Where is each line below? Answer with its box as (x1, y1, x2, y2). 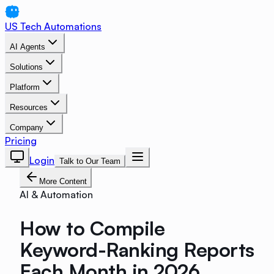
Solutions (10, 62, 43, 72)
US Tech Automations (5, 20, 102, 32)
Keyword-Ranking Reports (20, 237, 254, 262)
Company (10, 123, 43, 132)
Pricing (5, 135, 37, 147)
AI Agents (10, 42, 45, 51)
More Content (39, 177, 87, 186)
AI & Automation (20, 188, 93, 201)
